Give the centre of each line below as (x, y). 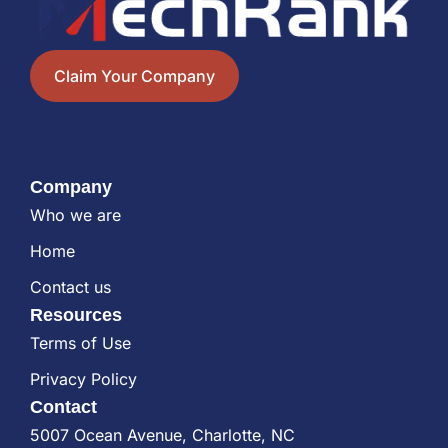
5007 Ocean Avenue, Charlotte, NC (162, 435)
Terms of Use (80, 343)
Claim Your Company (134, 75)
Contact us (70, 287)
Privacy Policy (83, 379)
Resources (76, 315)
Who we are (75, 215)
